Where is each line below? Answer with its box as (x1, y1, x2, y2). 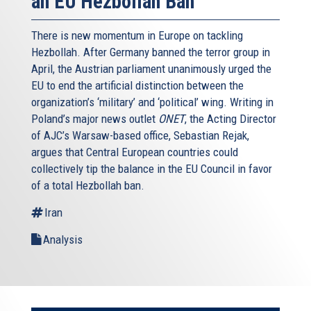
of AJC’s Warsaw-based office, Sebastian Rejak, (31, 128, 249, 142)
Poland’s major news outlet (31, 111, 158, 126)
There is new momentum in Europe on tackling (31, 28, 243, 42)
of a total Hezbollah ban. (31, 178, 144, 192)
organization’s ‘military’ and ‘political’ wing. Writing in (31, 94, 274, 109)
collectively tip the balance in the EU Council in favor (31, 161, 272, 176)
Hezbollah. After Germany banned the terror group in (31, 44, 270, 59)
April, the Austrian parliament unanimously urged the (31, 61, 271, 76)
